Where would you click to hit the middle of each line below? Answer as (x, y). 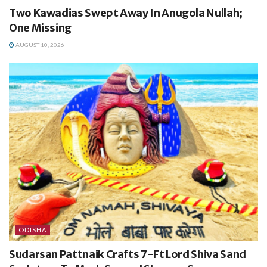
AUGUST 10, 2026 (39, 44)
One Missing (41, 27)
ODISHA (32, 230)
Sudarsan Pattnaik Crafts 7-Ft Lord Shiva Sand (128, 254)
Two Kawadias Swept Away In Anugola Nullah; (126, 13)
